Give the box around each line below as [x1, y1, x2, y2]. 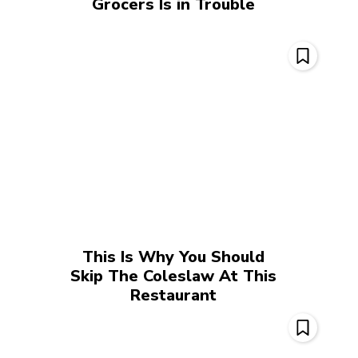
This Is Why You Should [82, 246, 265, 268]
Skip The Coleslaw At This [70, 265, 277, 288]
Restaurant [130, 284, 217, 307]
